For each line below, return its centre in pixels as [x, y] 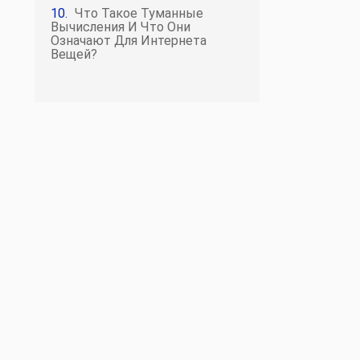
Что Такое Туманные [139, 13]
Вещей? [74, 54]
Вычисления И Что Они [121, 27]
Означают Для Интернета [129, 41]
